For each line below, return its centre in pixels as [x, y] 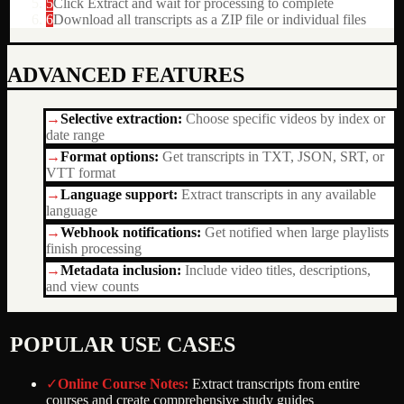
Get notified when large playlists [297, 232]
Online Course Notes [121, 383]
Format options [107, 156]
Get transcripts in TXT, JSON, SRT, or [273, 156]
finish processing [94, 248]
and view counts [92, 286]
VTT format [81, 172]
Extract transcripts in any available [279, 194]
